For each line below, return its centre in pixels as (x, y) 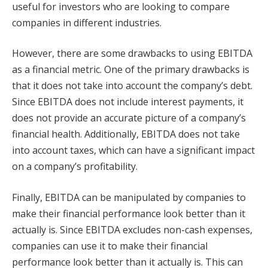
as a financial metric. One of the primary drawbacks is (131, 70)
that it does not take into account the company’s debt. (132, 86)
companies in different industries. (87, 22)
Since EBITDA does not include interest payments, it (128, 102)
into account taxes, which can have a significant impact (133, 150)
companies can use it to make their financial (110, 246)
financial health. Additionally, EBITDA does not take (126, 134)
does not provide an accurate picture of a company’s (129, 118)
